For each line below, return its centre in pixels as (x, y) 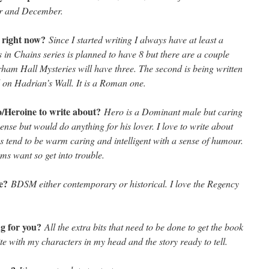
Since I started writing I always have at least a (136, 39)
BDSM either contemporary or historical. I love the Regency (125, 183)
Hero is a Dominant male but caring (173, 111)
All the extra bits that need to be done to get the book (144, 227)
